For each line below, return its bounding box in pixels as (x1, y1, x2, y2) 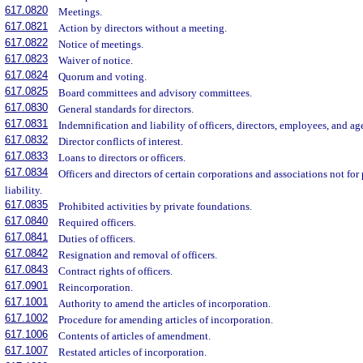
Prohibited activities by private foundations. (58, 200, 253, 213)
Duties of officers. (58, 233, 136, 246)
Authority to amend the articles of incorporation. (58, 297, 271, 310)
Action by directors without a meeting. (58, 22, 228, 35)
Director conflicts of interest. (58, 135, 184, 148)
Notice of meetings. (58, 38, 144, 51)
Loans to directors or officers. (58, 152, 186, 164)
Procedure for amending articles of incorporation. (58, 314, 274, 327)
